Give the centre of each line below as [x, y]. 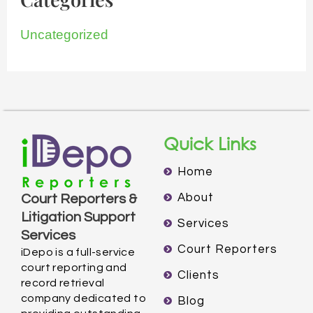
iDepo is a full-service [78, 252]
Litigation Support [78, 217]
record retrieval [63, 283]
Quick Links [210, 143]
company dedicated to [83, 298]
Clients [198, 275]
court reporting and [74, 268]
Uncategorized [65, 34]
